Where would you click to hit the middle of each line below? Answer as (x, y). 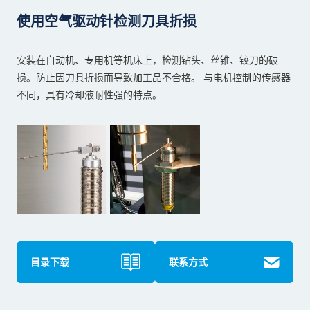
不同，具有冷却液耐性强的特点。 (89, 94)
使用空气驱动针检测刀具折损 (106, 21)
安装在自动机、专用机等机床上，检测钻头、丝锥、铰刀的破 (147, 60)
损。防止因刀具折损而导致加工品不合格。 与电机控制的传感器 (153, 77)
